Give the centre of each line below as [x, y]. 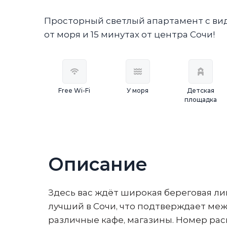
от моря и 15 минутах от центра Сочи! [129, 34]
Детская [201, 90]
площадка [201, 100]
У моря [138, 90]
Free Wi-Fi [74, 90]
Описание [98, 164]
